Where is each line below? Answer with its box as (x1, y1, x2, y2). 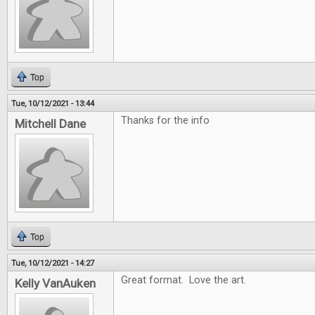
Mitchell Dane (15, 117, 86, 131)
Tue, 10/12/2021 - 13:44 (11, 98, 94, 108)
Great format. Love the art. (121, 274, 249, 286)
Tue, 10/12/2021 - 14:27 (11, 258, 94, 268)
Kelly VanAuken (15, 276, 96, 290)
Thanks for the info (121, 115, 210, 127)
